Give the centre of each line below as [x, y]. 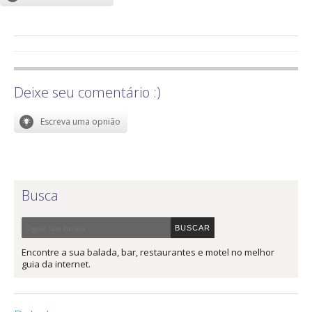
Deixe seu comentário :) [87, 93]
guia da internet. [56, 264]
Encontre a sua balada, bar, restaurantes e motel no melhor [148, 252]
